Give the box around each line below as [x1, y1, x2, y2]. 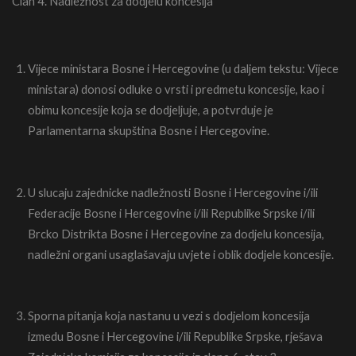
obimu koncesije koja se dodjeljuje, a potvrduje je [28, 102, 273, 117]
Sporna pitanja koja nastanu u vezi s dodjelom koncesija [28, 308, 310, 323]
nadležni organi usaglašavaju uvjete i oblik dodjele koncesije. [28, 246, 334, 261]
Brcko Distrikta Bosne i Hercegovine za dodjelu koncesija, [28, 226, 324, 241]
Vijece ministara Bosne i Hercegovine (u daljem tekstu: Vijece [28, 60, 339, 75]
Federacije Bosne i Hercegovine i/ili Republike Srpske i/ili [28, 205, 315, 220]
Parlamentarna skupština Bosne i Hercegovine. [28, 122, 269, 137]
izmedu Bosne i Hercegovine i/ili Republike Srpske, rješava [28, 329, 323, 344]
